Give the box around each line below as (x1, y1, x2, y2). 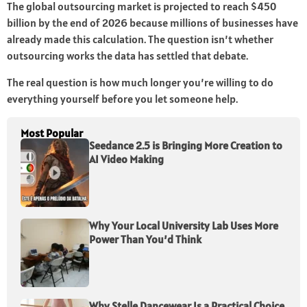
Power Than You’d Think (89, 232, 201, 247)
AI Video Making (89, 152, 164, 167)
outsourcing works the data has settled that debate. (7, 49, 248, 63)
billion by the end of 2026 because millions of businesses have (7, 16, 298, 30)
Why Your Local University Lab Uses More (89, 219, 278, 233)
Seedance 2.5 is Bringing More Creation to (89, 138, 282, 153)
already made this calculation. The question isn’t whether (7, 32, 273, 47)
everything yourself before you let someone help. (7, 92, 238, 106)
